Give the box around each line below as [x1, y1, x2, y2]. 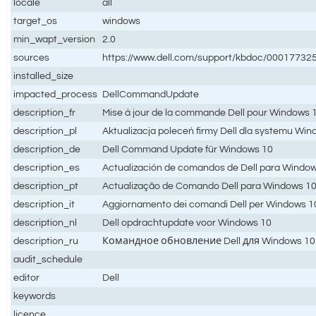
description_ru [13, 235, 79, 246]
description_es [13, 162, 80, 173]
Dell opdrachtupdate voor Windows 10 [102, 217, 272, 228]
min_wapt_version [13, 33, 96, 44]
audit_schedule [13, 253, 83, 265]
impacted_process [13, 88, 98, 99]
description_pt [13, 180, 79, 191]
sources [13, 51, 50, 63]
